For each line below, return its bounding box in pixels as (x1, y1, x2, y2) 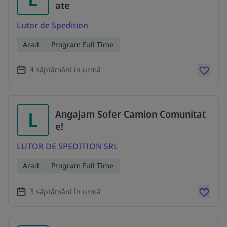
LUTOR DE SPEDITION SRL (17, 141, 118, 153)
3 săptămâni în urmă (30, 186, 101, 197)
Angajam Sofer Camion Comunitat (55, 108, 206, 121)
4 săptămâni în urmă (30, 65, 101, 75)
